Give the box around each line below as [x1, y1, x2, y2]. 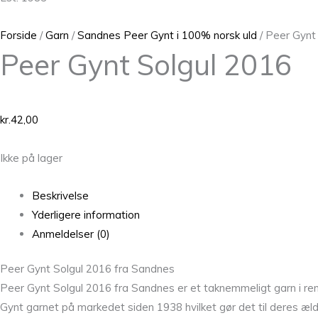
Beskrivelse [32, 188, 89, 202]
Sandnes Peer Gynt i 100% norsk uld [77, 28, 257, 42]
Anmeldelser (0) [32, 226, 110, 241]
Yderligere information [32, 207, 140, 221]
